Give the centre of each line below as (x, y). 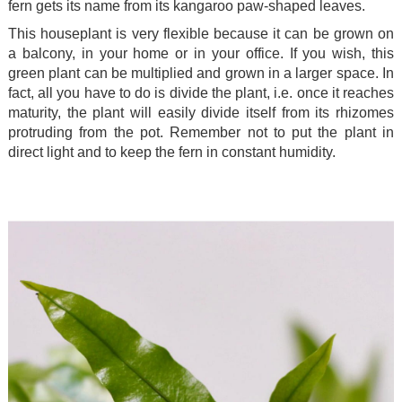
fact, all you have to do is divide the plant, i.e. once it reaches (201, 92)
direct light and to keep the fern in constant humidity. (172, 152)
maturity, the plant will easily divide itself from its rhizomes (201, 112)
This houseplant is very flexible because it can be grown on (201, 33)
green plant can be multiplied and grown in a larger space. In (201, 73)
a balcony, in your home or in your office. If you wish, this (201, 53)
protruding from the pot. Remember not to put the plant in (201, 132)
